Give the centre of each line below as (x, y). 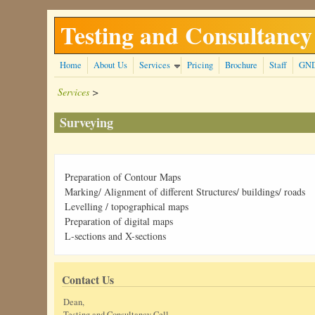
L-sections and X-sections (116, 236)
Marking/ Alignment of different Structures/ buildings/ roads (185, 192)
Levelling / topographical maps (127, 207)
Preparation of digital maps (119, 221)
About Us (111, 65)
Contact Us (88, 280)
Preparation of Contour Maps (123, 177)
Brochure (242, 65)
